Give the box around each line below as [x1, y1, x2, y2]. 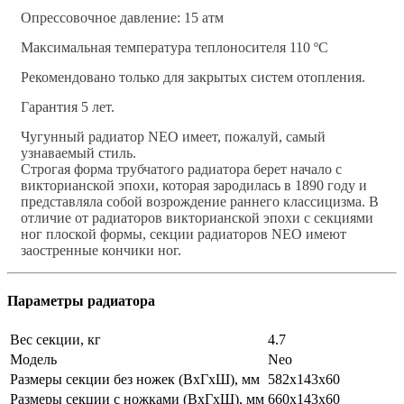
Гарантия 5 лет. [21, 99, 115, 115]
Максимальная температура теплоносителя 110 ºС [21, 40, 328, 56]
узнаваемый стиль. [21, 145, 140, 161]
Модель [10, 351, 57, 367]
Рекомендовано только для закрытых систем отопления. [21, 69, 365, 86]
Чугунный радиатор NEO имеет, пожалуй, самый [21, 129, 326, 145]
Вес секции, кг [10, 331, 101, 347]
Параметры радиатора [7, 293, 155, 309]
